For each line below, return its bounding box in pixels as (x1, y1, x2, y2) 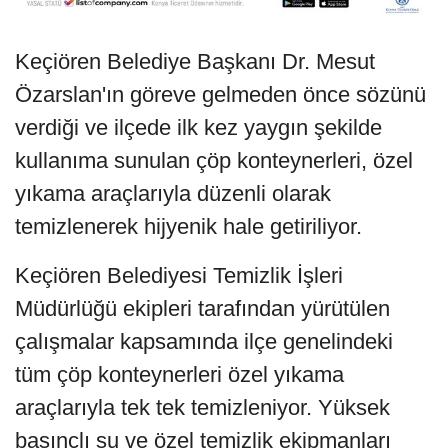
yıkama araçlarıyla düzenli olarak (15, 181, 331, 207)
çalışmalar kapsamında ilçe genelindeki (15, 329, 393, 355)
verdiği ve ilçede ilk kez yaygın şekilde (15, 115, 382, 141)
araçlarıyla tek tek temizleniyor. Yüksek (15, 395, 390, 421)
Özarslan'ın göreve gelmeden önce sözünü (15, 82, 426, 108)
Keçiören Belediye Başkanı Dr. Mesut (15, 49, 375, 75)
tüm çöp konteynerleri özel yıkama (15, 362, 344, 388)
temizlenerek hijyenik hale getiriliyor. (15, 214, 362, 240)
